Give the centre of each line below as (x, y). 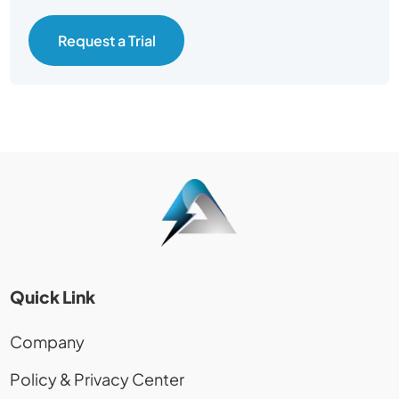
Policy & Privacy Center (97, 379)
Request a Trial (106, 40)
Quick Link (52, 297)
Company (47, 341)
